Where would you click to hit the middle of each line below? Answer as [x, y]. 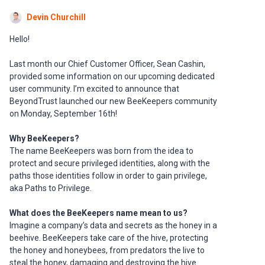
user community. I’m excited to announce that [94, 89]
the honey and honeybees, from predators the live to [107, 251]
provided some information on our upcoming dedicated [112, 77]
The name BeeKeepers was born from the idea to [101, 151]
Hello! [20, 39]
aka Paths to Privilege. [51, 188]
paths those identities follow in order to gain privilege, [108, 176]
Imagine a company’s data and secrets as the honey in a [113, 226]
